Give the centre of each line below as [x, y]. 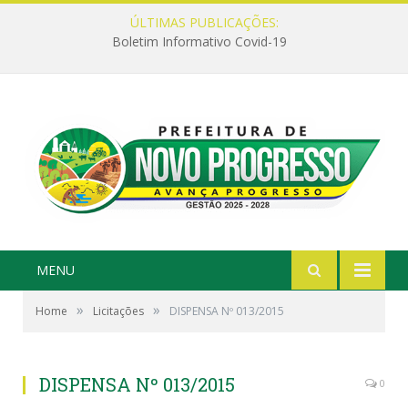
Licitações [118, 311]
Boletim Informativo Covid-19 [199, 42]
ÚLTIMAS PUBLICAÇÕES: [204, 22]
